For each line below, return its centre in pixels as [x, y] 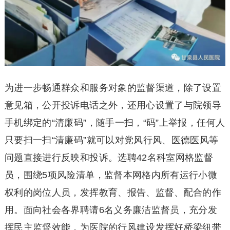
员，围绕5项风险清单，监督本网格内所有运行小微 [111, 175]
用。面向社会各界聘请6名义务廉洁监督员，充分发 [111, 210]
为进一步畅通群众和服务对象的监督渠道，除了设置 [113, 88]
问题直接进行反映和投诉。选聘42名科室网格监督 [109, 158]
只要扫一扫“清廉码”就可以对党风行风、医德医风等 [111, 140]
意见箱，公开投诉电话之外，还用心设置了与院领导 [113, 106]
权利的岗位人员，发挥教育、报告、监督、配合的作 [113, 193]
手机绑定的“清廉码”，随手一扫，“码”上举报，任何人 [115, 123]
